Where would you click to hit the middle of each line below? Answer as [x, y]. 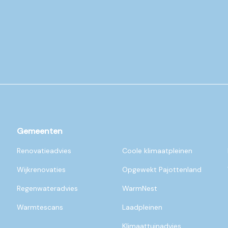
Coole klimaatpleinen [157, 151]
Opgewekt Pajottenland [162, 170]
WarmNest [140, 189]
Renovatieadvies [44, 151]
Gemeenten [40, 131]
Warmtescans [40, 207]
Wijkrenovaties [41, 170]
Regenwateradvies [48, 189]
